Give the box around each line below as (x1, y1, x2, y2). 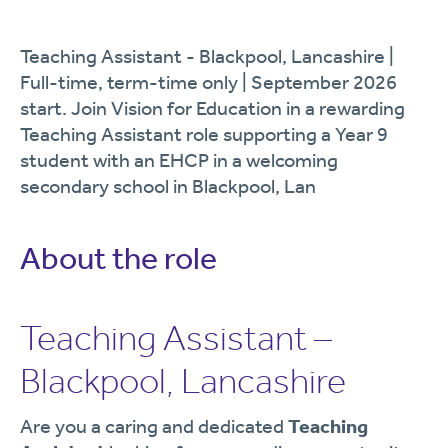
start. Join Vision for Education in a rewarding (20, 96, 405, 120)
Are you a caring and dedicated (20, 414, 288, 438)
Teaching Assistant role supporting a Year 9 (20, 122, 388, 146)
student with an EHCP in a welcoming (20, 148, 338, 172)
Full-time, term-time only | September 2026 (20, 70, 397, 94)
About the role (20, 239, 217, 277)
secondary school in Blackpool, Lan (20, 174, 316, 198)
